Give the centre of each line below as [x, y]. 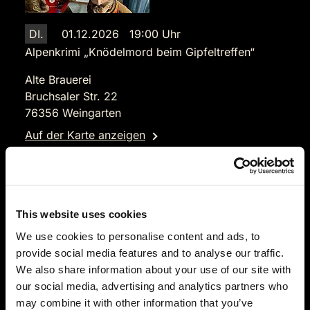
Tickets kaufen [161, 199]
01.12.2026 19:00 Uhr [121, 34]
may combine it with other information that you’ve [135, 302]
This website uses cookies [82, 214]
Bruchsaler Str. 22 [71, 96]
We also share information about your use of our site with [154, 269]
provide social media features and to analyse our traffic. [150, 253]
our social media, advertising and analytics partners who [152, 286]
